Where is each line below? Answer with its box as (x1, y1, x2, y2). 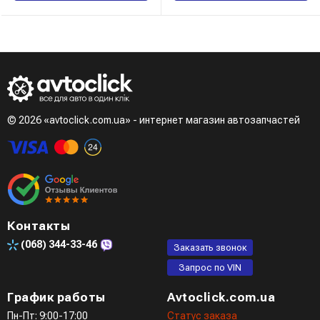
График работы (7, 289, 106, 304)
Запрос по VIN (179, 261, 241, 273)
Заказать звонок (173, 241, 247, 253)
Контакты (7, 218, 70, 233)
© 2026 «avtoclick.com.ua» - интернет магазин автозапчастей (7, 114, 300, 126)
